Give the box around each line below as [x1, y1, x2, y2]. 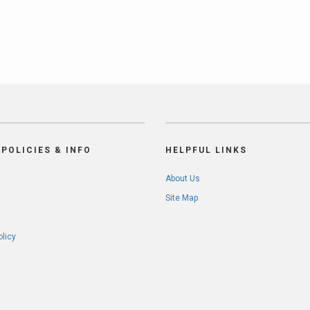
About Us [165, 174, 200, 183]
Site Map [165, 193, 198, 203]
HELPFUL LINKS [165, 145, 247, 155]
